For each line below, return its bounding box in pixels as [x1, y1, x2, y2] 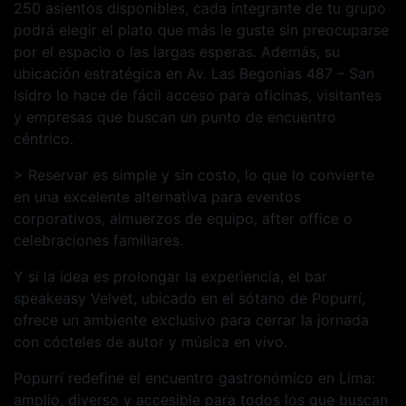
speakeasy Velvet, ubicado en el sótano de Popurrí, [14, 289, 365, 308]
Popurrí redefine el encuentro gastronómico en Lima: [14, 369, 375, 388]
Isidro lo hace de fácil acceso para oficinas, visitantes [14, 86, 382, 105]
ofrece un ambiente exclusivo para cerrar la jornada [14, 311, 369, 330]
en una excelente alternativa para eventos [14, 188, 301, 207]
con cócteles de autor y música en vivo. [14, 333, 287, 352]
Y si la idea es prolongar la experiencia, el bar [14, 267, 327, 286]
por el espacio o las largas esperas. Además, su [14, 43, 340, 62]
